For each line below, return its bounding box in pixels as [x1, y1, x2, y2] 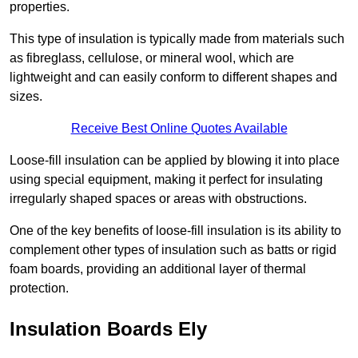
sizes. [10, 89, 42, 104]
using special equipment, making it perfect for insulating [10, 173, 323, 187]
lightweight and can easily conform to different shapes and [10, 70, 337, 85]
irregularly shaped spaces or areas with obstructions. [10, 192, 307, 206]
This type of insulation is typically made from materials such [10, 32, 344, 46]
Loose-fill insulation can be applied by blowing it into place [10, 153, 340, 168]
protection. [10, 281, 69, 296]
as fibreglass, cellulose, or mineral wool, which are [10, 51, 294, 66]
